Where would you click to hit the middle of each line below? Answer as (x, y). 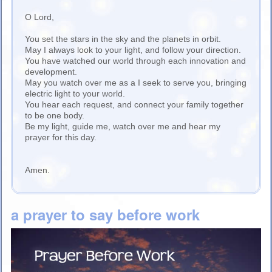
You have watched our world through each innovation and (135, 61)
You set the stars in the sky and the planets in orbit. (123, 39)
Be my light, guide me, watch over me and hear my (123, 127)
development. (51, 72)
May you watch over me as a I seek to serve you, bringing (136, 83)
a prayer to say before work (105, 215)
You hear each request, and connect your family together (134, 105)
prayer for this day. (61, 138)
